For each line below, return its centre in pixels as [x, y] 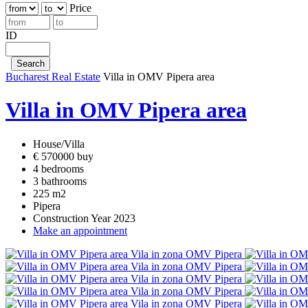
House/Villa [59, 144]
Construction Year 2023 [84, 218]
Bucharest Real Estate [53, 77]
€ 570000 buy [63, 156]
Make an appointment [80, 230]
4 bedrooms [58, 168]
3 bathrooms [60, 181]
